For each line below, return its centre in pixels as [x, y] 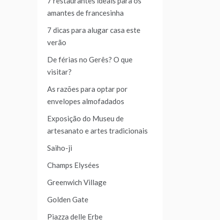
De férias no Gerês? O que [90, 60]
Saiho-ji [60, 148]
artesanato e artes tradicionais [97, 131]
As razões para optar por [87, 89]
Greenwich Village [77, 182]
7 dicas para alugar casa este [94, 30]
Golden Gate [68, 200]
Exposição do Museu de [85, 119]
